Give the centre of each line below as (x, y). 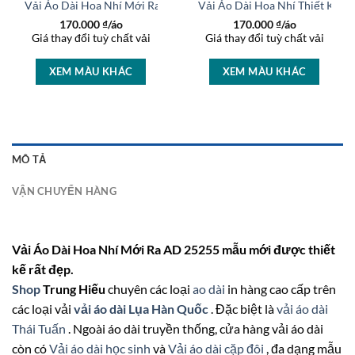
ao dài (209, 289)
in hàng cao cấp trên (281, 289)
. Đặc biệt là (244, 309)
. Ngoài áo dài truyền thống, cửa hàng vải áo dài (196, 329)
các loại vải (43, 309)
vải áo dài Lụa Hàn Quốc (142, 309)
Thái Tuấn (40, 329)
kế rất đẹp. (43, 269)
